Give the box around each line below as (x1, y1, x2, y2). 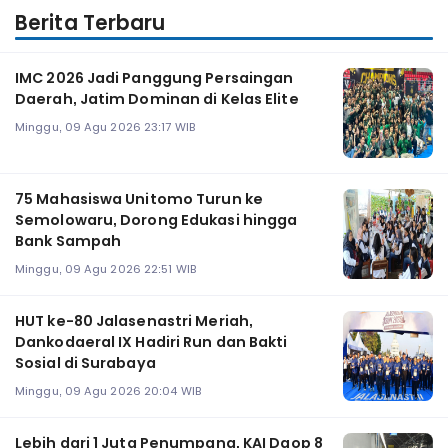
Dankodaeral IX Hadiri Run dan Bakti (15, 332, 288, 353)
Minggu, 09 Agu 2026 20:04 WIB (15, 382, 201, 399)
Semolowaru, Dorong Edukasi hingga (15, 210, 298, 231)
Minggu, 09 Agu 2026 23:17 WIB (15, 118, 195, 135)
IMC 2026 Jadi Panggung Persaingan (15, 68, 294, 89)
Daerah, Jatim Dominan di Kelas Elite (15, 89, 299, 110)
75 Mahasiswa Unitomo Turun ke (15, 189, 263, 210)
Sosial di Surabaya (15, 353, 156, 374)
